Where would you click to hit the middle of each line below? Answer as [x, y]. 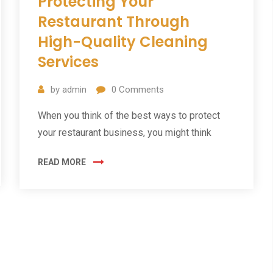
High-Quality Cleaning [123, 42]
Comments [140, 90]
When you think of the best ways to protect [129, 116]
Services [69, 62]
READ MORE [62, 162]
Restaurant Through [114, 22]
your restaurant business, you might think [125, 133]
